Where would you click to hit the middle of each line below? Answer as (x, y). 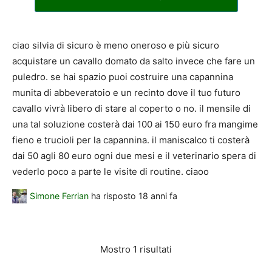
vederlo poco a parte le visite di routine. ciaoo (110, 172)
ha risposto (114, 196)
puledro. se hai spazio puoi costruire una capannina (123, 77)
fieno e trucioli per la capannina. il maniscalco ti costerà (131, 140)
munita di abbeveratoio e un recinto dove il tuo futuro (126, 93)
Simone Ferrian (59, 196)
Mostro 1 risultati (136, 249)
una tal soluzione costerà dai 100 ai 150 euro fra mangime (135, 124)
